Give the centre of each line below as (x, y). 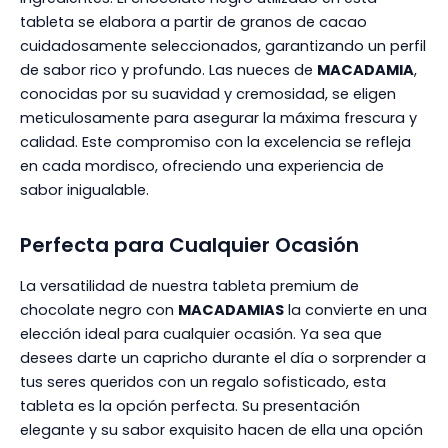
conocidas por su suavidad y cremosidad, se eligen (208, 93)
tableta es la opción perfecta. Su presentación (190, 405)
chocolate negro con (99, 309)
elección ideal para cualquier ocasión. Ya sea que (201, 333)
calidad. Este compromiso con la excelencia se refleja (215, 141)
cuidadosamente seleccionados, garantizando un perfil (223, 45)
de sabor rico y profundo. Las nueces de (168, 69)
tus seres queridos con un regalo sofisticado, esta (203, 381)
